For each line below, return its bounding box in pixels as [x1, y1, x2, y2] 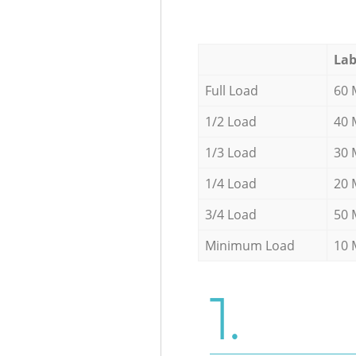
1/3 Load [204, 143, 257, 161]
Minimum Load [204, 236, 295, 254]
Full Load [204, 81, 258, 99]
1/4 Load [204, 174, 257, 192]
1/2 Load [204, 112, 257, 130]
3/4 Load [204, 205, 257, 223]
